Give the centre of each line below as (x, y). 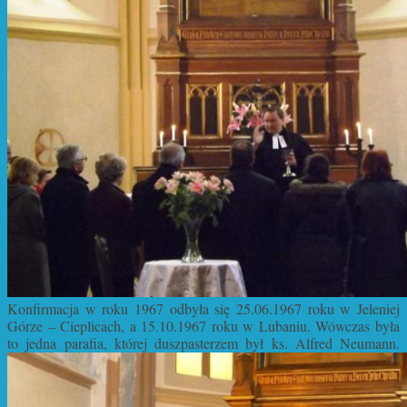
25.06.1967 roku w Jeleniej (318, 309)
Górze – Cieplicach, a (74, 326)
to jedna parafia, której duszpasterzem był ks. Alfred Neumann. (203, 343)
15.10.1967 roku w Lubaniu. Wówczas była (271, 326)
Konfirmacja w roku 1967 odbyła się (122, 309)
